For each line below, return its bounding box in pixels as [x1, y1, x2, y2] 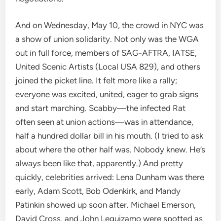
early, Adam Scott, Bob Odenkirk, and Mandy [15, 185, 181, 196]
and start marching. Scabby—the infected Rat [15, 103, 186, 113]
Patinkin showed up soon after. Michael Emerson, [15, 199, 196, 210]
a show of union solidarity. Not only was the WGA [15, 34, 199, 44]
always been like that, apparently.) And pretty [15, 158, 184, 168]
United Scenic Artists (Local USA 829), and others [15, 61, 201, 72]
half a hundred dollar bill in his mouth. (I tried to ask [15, 130, 204, 141]
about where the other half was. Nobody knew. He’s [15, 144, 206, 154]
